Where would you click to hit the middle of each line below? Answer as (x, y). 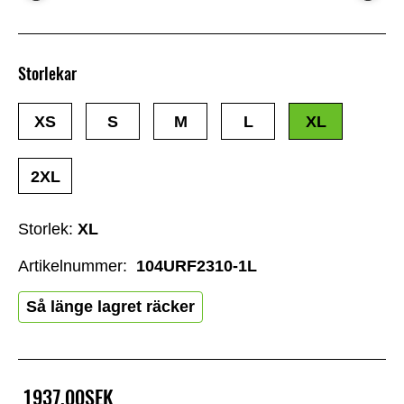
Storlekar (47, 74)
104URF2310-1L (197, 266)
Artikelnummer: (73, 266)
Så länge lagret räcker (110, 306)
